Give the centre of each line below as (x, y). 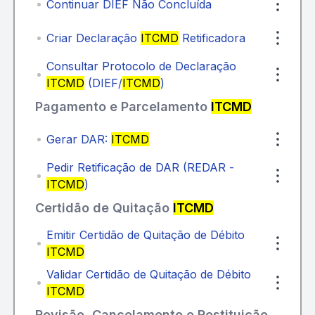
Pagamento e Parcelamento (123, 107)
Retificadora (212, 38)
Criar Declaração (93, 38)
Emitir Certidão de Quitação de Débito (145, 235)
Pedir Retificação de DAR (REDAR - (140, 167)
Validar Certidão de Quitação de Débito (148, 274)
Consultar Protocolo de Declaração (141, 66)
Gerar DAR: (78, 139)
